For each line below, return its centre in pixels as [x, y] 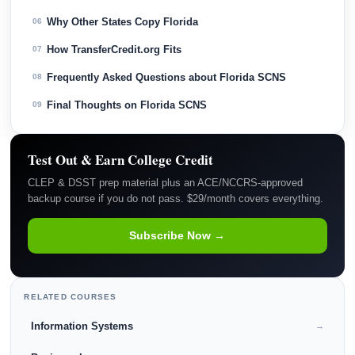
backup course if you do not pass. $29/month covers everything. [176, 198]
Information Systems [82, 326]
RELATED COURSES [71, 296]
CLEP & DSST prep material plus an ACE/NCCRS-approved [166, 182]
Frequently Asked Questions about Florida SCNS [167, 77]
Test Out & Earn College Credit [121, 159]
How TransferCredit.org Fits [115, 49]
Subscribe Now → [177, 235]
